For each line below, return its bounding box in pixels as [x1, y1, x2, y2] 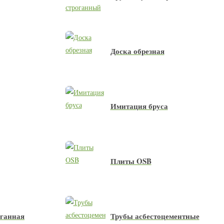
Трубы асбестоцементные [110, 210, 199, 221]
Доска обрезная [110, 45, 164, 56]
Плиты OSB [110, 155, 151, 166]
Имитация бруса [110, 100, 168, 111]
